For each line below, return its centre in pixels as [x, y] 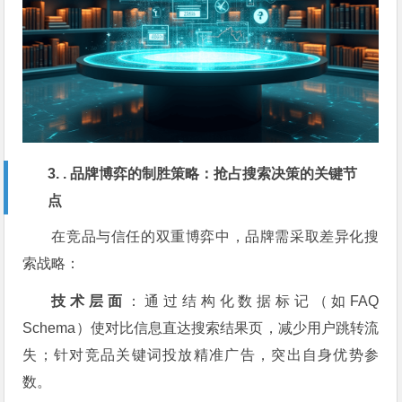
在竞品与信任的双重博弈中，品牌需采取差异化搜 [215, 236]
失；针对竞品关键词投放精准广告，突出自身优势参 [201, 354]
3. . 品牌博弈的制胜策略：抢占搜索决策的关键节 [203, 173]
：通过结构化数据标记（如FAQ [253, 301]
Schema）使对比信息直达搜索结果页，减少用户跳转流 [201, 328]
